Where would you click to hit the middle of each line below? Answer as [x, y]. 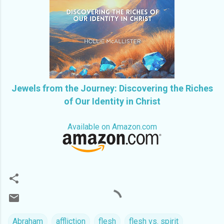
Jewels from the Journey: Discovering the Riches [112, 88]
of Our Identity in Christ [112, 101]
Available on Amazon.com [112, 127]
